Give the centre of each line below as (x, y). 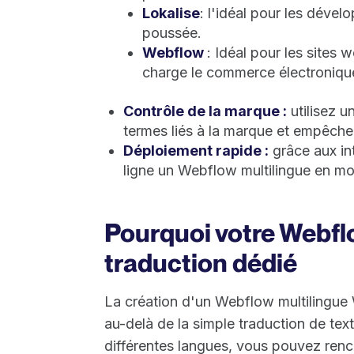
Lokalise (171, 13)
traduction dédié (201, 262)
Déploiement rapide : (196, 150)
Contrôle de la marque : (205, 111)
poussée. (172, 32)
